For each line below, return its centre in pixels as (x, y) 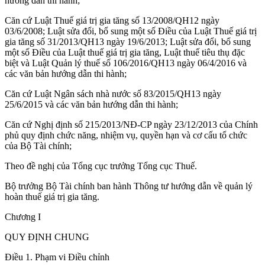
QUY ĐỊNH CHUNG (47, 237)
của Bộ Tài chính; (38, 146)
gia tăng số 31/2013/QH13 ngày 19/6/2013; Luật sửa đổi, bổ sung (128, 41)
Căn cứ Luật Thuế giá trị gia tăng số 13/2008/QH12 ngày (112, 20)
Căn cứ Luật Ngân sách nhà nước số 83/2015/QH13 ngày (113, 93)
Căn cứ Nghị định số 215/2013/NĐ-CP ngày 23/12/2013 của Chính (131, 124)
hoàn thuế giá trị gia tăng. (52, 196)
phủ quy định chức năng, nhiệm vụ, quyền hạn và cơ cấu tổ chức (126, 135)
